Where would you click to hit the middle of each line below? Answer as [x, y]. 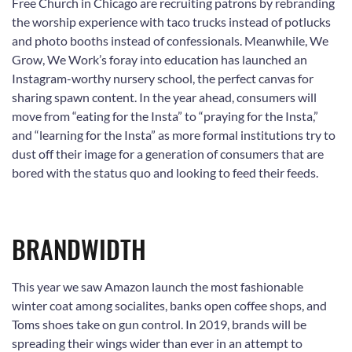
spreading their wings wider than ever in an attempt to [157, 343]
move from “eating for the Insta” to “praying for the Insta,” [165, 115]
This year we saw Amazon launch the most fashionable [158, 286]
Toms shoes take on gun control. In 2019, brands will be [159, 324]
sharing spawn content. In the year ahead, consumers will [164, 97]
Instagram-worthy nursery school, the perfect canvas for [163, 78]
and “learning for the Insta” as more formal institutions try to [174, 134]
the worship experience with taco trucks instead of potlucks [171, 21]
